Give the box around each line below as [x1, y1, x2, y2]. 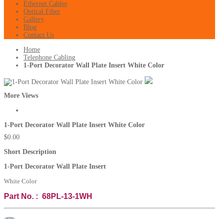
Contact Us [23, 31, 54, 39]
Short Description [4, 148, 56, 155]
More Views [4, 91, 38, 99]
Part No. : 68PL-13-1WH [4, 192, 92, 200]
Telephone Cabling [23, 54, 75, 61]
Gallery [23, 16, 44, 23]
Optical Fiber [23, 8, 60, 15]
